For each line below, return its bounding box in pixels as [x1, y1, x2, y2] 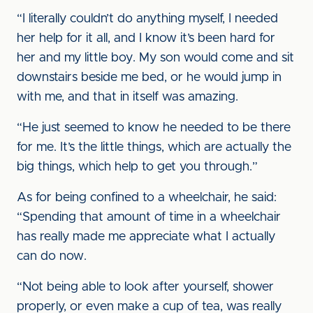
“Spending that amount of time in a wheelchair [17, 211, 281, 224]
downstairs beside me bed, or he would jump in [17, 71, 282, 84]
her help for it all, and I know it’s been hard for [17, 32, 275, 45]
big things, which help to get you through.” [17, 161, 258, 173]
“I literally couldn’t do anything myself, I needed [17, 13, 278, 25]
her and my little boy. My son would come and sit [17, 52, 294, 64]
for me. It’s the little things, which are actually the [17, 141, 291, 154]
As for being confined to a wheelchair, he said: [17, 191, 277, 204]
